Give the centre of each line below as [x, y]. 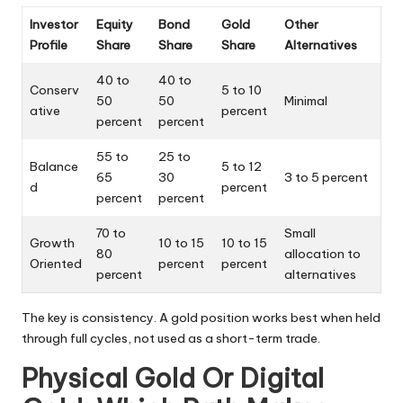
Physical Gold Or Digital [173, 379]
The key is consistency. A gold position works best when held [201, 318]
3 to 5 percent [326, 178]
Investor [54, 25]
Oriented [56, 264]
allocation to [322, 254]
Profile [49, 45]
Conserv [54, 90]
